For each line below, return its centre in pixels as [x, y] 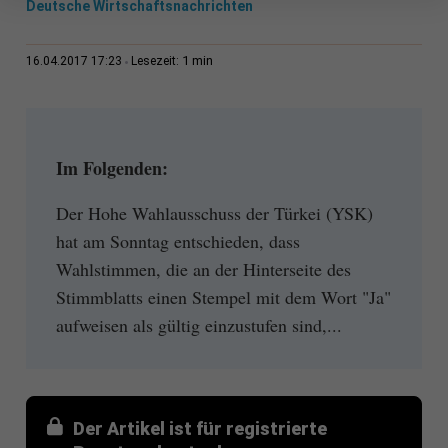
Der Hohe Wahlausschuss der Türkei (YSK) [214, 212]
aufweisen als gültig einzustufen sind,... [198, 324]
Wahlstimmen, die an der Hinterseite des [203, 268]
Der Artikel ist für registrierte [199, 428]
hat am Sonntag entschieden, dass [177, 240]
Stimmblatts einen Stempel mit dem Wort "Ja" [223, 296]
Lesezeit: [156, 61]
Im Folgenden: [111, 168]
